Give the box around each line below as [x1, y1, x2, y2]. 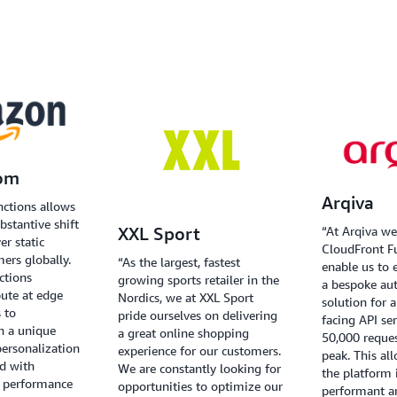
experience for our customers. [117, 343, 281, 359]
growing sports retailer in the [117, 272, 279, 288]
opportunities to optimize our [117, 378, 283, 394]
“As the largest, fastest [117, 254, 240, 270]
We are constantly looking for [117, 361, 281, 377]
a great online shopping [117, 325, 249, 341]
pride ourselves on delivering [117, 307, 277, 323]
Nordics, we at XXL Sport [117, 290, 253, 306]
